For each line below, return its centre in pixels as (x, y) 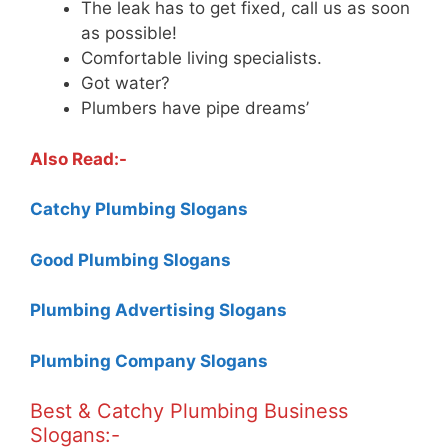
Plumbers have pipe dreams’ (195, 108)
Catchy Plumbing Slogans (139, 209)
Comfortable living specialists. (201, 58)
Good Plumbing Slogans (130, 259)
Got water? (125, 83)
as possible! (129, 33)
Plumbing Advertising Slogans (158, 310)
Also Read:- (78, 158)
